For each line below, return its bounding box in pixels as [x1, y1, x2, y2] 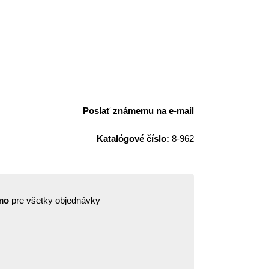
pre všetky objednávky [9, 195, 100, 205]
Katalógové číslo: [97, 133, 169, 144]
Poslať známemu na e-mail [83, 106, 194, 116]
